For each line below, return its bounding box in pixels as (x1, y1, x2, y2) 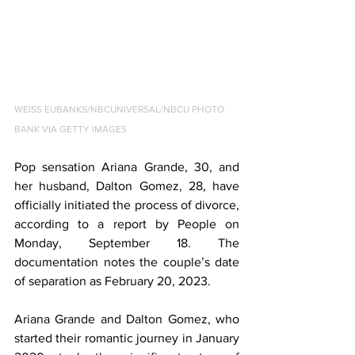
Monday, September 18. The (14, 235, 239, 250)
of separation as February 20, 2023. (14, 273, 211, 288)
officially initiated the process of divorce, (14, 197, 239, 212)
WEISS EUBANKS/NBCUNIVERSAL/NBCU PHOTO (14, 103, 227, 115)
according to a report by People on (14, 216, 239, 231)
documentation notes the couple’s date (14, 254, 239, 269)
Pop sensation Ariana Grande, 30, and (14, 159, 239, 174)
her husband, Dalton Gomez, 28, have (14, 178, 239, 193)
